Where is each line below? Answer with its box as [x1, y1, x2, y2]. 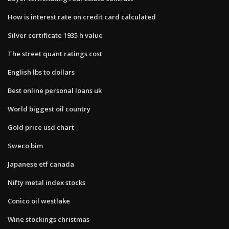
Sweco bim [8, 141, 43, 150]
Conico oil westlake [8, 196, 70, 205]
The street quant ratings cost [8, 49, 102, 58]
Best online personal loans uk [8, 85, 102, 95]
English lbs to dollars [8, 67, 75, 77]
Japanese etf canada [8, 159, 74, 169]
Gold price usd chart [8, 122, 74, 132]
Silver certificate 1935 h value [8, 30, 103, 40]
